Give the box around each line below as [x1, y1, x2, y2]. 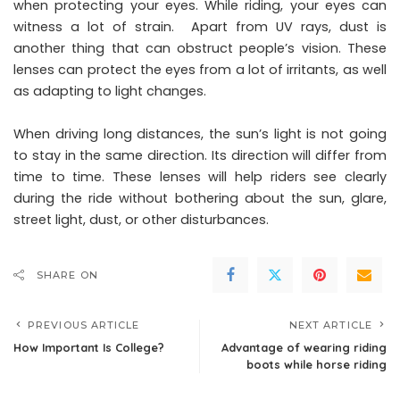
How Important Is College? [13, 339, 164, 354]
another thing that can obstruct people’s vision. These [13, 38, 387, 57]
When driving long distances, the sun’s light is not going [13, 124, 387, 143]
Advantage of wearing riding [221, 339, 387, 354]
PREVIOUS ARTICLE [28, 318, 140, 331]
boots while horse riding [246, 356, 387, 371]
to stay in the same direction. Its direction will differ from [13, 146, 387, 164]
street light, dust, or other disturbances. [13, 210, 269, 229]
